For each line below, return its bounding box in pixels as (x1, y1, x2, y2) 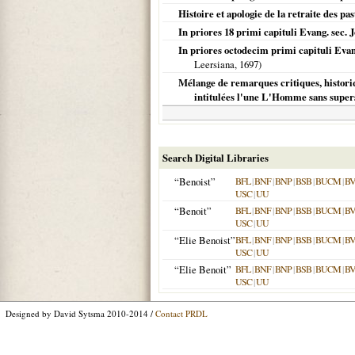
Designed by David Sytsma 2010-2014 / (6, 307, 155, 319)
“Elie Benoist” (174, 233, 235, 247)
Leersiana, (194, 57, 239, 71)
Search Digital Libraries (162, 151, 269, 165)
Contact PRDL (155, 307, 208, 319)
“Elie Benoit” (174, 262, 231, 277)
